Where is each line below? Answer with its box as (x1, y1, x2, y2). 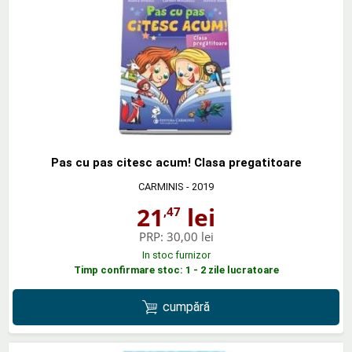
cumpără (163, 299, 211, 314)
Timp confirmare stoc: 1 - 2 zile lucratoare (73, 263, 279, 276)
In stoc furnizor (141, 248, 211, 261)
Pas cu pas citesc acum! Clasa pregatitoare (50, 155, 302, 170)
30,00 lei (166, 228, 214, 244)
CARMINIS (138, 180, 184, 192)
